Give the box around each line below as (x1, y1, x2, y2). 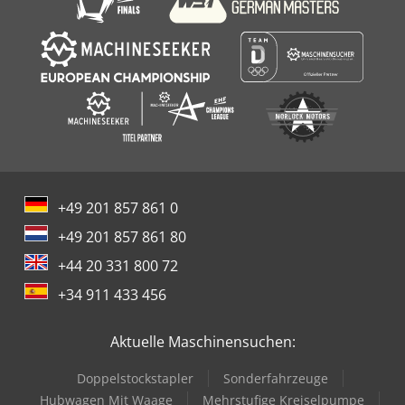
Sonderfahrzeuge (222, 370, 328, 387)
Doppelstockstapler (76, 370, 193, 387)
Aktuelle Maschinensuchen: (109, 332, 296, 352)
